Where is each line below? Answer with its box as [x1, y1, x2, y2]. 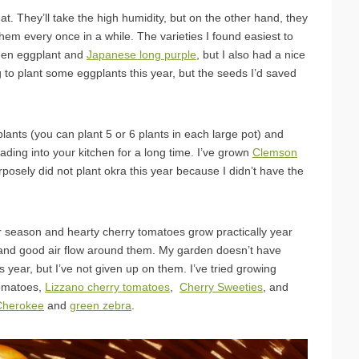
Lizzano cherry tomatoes [45, 280, 170, 293]
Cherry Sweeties [179, 280, 263, 293]
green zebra [70, 298, 131, 312]
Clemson [252, 145, 297, 159]
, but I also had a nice [196, 47, 305, 61]
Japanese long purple [87, 47, 196, 61]
